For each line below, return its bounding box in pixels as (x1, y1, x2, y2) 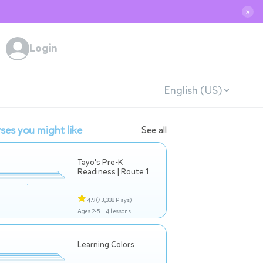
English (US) (163, 83, 222, 97)
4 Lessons (105, 207, 131, 215)
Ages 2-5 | (77, 207, 103, 215)
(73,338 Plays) (96, 196, 131, 204)
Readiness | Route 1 (77, 166, 149, 177)
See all (141, 124, 167, 136)
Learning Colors (77, 239, 134, 250)
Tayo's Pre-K (77, 157, 123, 168)
